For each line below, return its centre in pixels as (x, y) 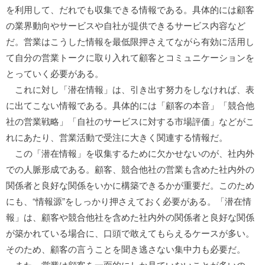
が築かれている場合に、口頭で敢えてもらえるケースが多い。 (130, 233)
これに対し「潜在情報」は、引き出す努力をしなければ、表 (130, 89)
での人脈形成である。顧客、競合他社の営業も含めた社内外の (130, 169)
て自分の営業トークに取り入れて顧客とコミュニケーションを (130, 57)
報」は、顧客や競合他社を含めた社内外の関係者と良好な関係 (130, 217)
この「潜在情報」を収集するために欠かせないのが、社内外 (130, 153)
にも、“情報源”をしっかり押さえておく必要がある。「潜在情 (129, 201)
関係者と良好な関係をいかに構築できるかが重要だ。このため (130, 185)
